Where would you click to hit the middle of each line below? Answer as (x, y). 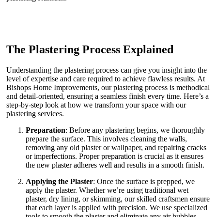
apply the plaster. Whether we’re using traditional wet (107, 190)
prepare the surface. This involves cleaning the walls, (106, 139)
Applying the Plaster (59, 181)
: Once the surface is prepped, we (144, 181)
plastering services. (35, 113)
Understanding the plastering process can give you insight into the (107, 70)
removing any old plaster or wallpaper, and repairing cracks (116, 147)
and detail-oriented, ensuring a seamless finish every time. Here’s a (108, 96)
